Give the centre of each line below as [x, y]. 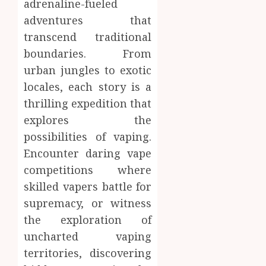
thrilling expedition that [88, 104]
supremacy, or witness [88, 203]
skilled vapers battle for [88, 187]
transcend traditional [88, 37]
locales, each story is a [88, 87]
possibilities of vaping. [88, 137]
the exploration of [88, 220]
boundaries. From [88, 54]
